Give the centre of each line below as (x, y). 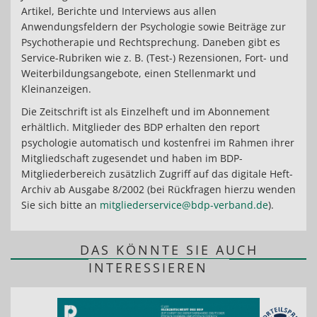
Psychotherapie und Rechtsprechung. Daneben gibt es (151, 42)
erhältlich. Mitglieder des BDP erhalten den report (140, 127)
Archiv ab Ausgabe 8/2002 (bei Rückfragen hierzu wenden (158, 190)
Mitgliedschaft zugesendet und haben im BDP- (132, 158)
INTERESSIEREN (148, 268)
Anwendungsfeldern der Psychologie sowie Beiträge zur (154, 27)
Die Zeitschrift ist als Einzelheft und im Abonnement (145, 112)
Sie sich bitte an (60, 205)
